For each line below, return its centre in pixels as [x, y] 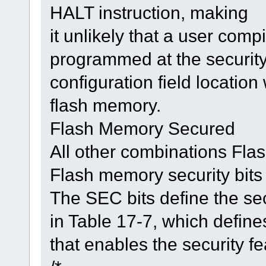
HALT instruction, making [149, 12]
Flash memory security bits [156, 174]
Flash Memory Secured [142, 128]
